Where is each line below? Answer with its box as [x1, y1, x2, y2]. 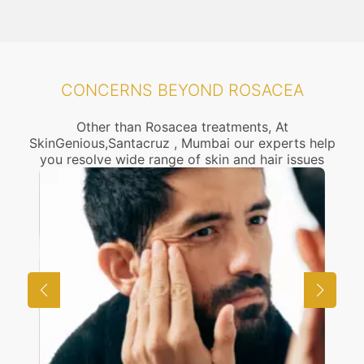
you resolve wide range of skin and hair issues [40, 151, 324, 167]
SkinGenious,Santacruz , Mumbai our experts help [28, 135, 336, 151]
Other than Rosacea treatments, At [76, 119, 288, 135]
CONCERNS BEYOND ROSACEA [60, 80, 304, 100]
